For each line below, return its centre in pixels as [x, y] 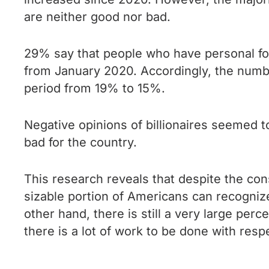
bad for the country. [80, 142]
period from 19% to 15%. [95, 88]
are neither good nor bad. [97, 17]
